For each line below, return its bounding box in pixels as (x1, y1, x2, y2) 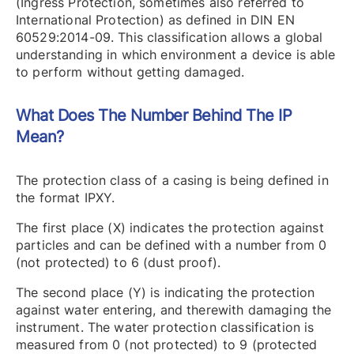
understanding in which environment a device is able (16, 46, 336, 62)
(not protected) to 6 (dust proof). (16, 254, 221, 270)
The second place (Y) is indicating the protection (16, 284, 315, 300)
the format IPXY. (16, 189, 115, 205)
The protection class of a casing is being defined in (16, 171, 329, 188)
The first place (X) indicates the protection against (16, 219, 324, 235)
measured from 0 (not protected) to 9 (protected (16, 336, 318, 352)
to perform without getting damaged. (16, 63, 245, 80)
